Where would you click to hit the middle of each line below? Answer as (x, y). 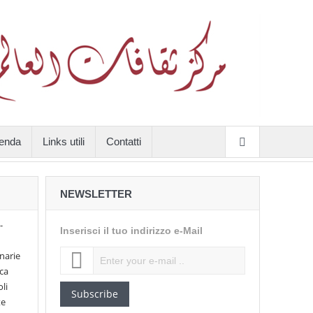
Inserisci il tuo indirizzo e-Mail (131, 231)
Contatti (123, 141)
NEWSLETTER (96, 194)
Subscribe (94, 294)
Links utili (63, 141)
